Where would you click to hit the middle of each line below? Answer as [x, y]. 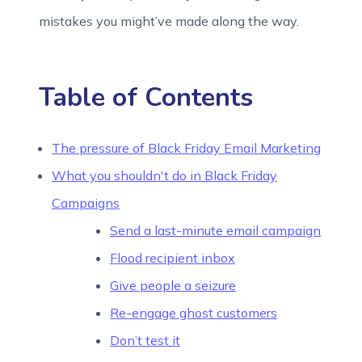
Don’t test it [145, 340]
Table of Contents [146, 97]
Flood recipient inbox [173, 258]
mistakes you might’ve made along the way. [169, 21]
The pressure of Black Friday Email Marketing [186, 148]
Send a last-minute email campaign [215, 230]
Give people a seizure [173, 285]
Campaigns [86, 203]
